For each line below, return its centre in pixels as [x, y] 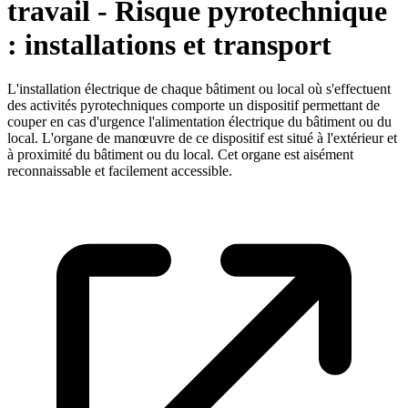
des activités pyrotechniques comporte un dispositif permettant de [194, 106]
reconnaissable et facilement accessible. [120, 171]
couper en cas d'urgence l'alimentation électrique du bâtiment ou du [199, 122]
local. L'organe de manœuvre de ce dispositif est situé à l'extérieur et [202, 138]
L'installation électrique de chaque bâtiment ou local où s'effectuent [199, 89]
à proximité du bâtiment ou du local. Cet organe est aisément [180, 155]
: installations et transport [169, 44]
